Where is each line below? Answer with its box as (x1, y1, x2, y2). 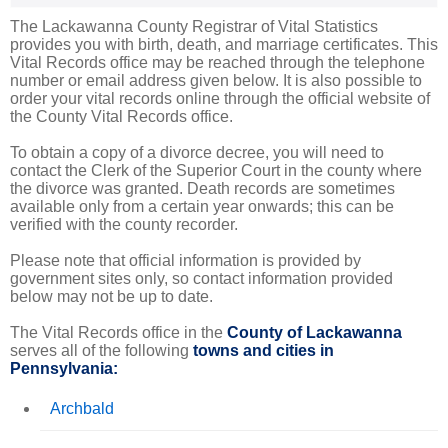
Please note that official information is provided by (10, 251, 361, 269)
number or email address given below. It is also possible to (10, 71, 422, 89)
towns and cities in (193, 341, 334, 359)
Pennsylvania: (10, 359, 118, 377)
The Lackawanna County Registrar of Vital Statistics (10, 17, 378, 35)
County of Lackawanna (227, 323, 402, 341)
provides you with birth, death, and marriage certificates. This (10, 35, 438, 53)
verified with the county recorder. (10, 215, 238, 233)
